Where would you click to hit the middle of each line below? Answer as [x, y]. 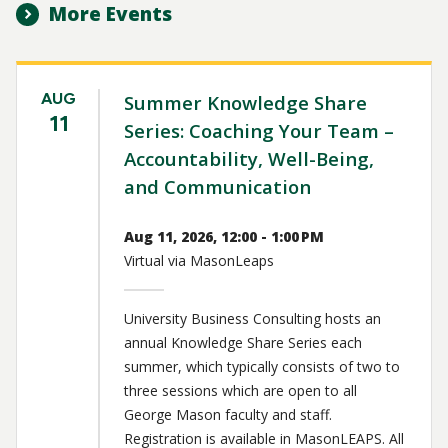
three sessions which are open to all [240, 391]
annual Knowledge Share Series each [243, 343]
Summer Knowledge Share [245, 103]
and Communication [217, 187]
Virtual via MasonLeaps [199, 261]
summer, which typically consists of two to [262, 367]
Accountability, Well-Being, [249, 159]
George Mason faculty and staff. [228, 415]
